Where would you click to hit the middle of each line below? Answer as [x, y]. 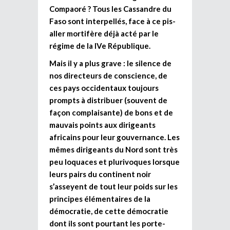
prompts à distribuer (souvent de [108, 100]
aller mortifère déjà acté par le [104, 33]
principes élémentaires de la [100, 198]
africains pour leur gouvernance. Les [114, 137]
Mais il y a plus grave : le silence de [110, 63]
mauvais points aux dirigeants [102, 124]
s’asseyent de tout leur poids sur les [113, 186]
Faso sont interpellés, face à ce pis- [112, 21]
